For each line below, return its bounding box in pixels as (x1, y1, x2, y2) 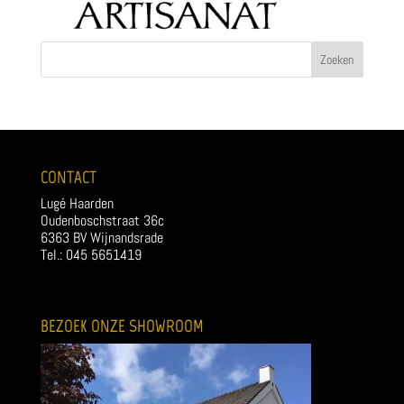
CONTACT (40, 167, 96, 188)
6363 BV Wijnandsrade (40, 228, 163, 247)
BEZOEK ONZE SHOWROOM (40, 316, 204, 337)
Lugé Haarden (40, 194, 114, 213)
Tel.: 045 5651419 (40, 245, 142, 264)
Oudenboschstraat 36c (40, 211, 164, 230)
